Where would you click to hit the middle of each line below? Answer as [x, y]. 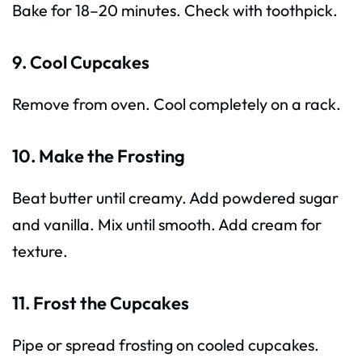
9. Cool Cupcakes [81, 63]
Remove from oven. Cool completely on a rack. [177, 103]
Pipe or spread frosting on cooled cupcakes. [166, 344]
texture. [40, 250]
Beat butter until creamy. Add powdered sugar [175, 197]
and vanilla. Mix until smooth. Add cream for [167, 224]
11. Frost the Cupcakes [101, 303]
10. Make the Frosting [99, 156]
